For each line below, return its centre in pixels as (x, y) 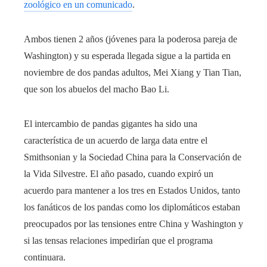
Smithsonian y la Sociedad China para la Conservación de (133, 157)
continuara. (45, 257)
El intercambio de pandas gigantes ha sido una (111, 124)
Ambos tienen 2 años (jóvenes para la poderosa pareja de (131, 39)
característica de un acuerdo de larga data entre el (116, 140)
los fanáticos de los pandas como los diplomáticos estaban (132, 207)
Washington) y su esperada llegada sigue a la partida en (127, 56)
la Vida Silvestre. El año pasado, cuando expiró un (119, 174)
